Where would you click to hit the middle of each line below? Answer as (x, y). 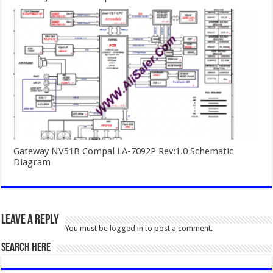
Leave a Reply (30, 220)
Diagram (32, 162)
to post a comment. (178, 228)
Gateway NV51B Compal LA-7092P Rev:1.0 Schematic (124, 151)
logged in (127, 228)
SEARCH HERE (26, 248)
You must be (88, 228)
